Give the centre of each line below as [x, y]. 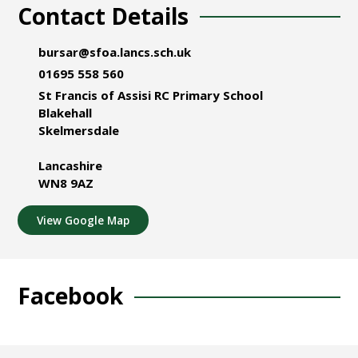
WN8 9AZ [66, 183]
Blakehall [65, 113]
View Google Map [84, 220]
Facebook [71, 296]
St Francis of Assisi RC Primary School [150, 95]
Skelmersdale [78, 131]
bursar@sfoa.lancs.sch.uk [114, 52]
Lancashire [70, 166]
